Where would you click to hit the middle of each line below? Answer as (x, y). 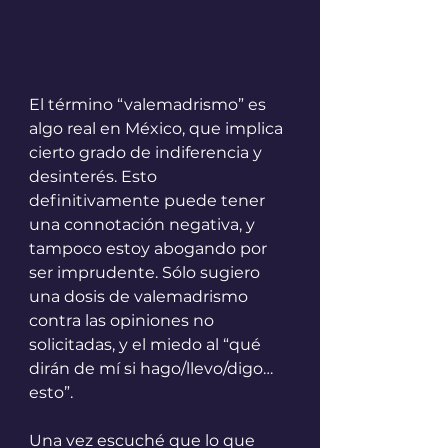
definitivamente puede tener (149, 201)
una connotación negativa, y (144, 225)
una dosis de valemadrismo (140, 297)
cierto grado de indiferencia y (147, 153)
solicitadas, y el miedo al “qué (147, 345)
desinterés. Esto (95, 177)
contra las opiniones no (123, 321)
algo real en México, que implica (158, 129)
